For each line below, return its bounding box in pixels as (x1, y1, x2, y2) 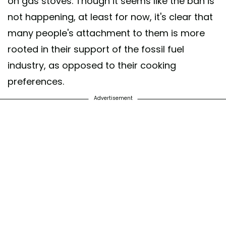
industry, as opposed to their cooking (8, 59, 176, 72)
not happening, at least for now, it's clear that (8, 11, 213, 24)
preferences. (8, 75, 64, 88)
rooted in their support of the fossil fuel (8, 43, 184, 56)
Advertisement (93, 94, 133, 102)
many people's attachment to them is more (8, 27, 205, 40)
